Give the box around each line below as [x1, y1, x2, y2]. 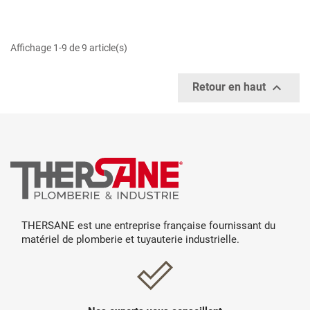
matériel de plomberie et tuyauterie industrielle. [21, 233, 239, 246]
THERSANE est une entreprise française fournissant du [21, 219, 275, 232]
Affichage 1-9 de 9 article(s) [10, 42, 127, 54]
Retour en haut [192, 80, 268, 94]
